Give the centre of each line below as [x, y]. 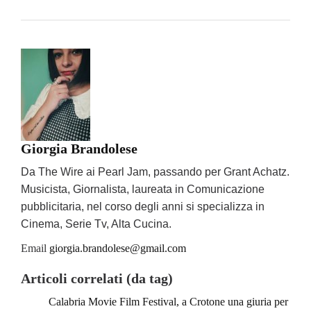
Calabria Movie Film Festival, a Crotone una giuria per [168, 302]
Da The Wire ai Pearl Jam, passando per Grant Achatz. [155, 172]
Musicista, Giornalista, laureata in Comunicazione [143, 190]
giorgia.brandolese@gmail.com [118, 249]
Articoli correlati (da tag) [97, 279]
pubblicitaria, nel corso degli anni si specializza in [143, 207]
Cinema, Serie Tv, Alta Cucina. [96, 224]
